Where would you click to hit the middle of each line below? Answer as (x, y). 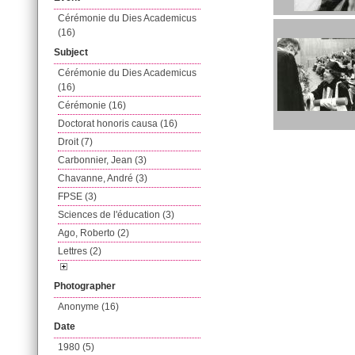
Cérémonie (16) (92, 105)
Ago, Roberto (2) (94, 233)
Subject (71, 52)
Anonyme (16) (88, 307)
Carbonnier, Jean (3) (102, 160)
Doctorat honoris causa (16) (118, 124)
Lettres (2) (80, 251)
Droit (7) (75, 142)
